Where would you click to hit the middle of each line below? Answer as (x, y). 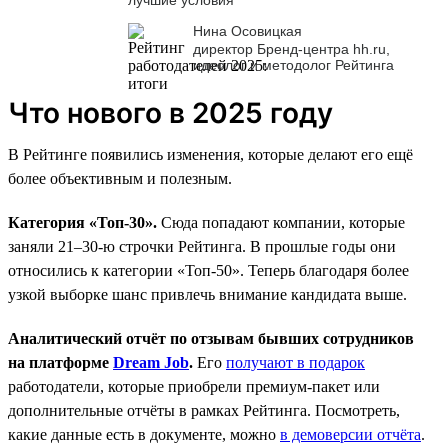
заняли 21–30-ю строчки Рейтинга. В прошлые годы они (202, 246)
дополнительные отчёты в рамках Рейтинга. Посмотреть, (204, 410)
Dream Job (151, 362)
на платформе (60, 362)
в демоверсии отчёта (350, 434)
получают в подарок (295, 362)
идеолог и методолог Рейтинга (293, 64)
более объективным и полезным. (120, 178)
